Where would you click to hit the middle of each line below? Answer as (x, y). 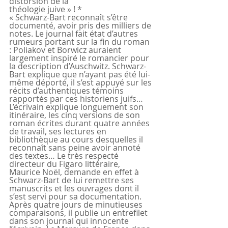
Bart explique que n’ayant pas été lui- (80, 75)
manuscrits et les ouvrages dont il (75, 189)
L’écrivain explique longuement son (77, 107)
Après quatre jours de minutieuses (77, 205)
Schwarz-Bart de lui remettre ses (73, 180)
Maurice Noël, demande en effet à (75, 172)
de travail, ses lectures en (59, 132)
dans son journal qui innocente (70, 221)
